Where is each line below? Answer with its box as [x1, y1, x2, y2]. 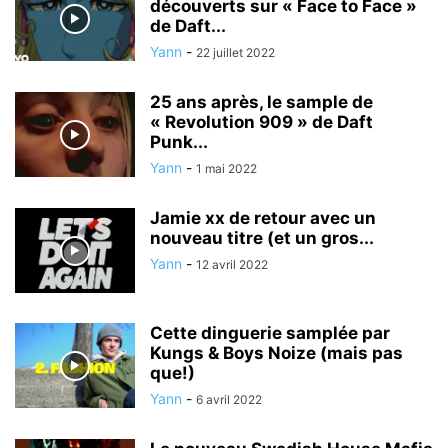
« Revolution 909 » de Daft [150, 112, 373, 132]
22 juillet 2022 [196, 45, 275, 60]
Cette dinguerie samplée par [150, 323, 390, 343]
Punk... [150, 132, 208, 152]
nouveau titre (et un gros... [150, 228, 374, 248]
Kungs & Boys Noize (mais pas [150, 343, 403, 363]
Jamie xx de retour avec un [150, 208, 376, 228]
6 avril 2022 [196, 392, 262, 407]
